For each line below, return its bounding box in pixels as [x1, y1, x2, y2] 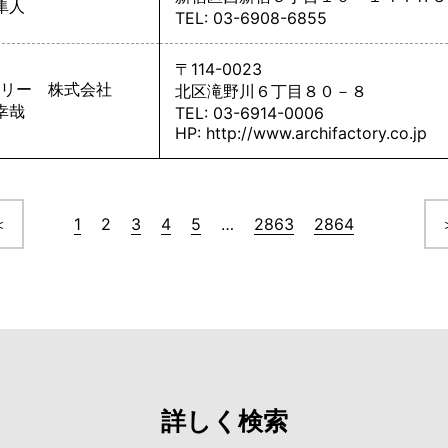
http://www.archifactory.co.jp [206, 123, 427, 143]
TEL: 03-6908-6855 [175, 8, 327, 28]
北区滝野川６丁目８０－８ [175, 81, 367, 101]
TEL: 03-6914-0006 [175, 103, 324, 123]
